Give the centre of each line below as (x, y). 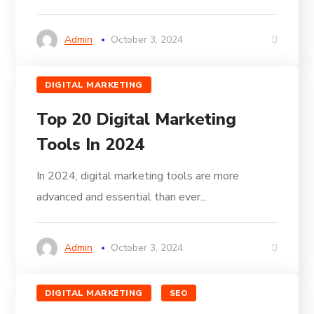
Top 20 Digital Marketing (137, 120)
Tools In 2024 (91, 145)
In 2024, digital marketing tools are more (138, 176)
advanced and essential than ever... (122, 197)
